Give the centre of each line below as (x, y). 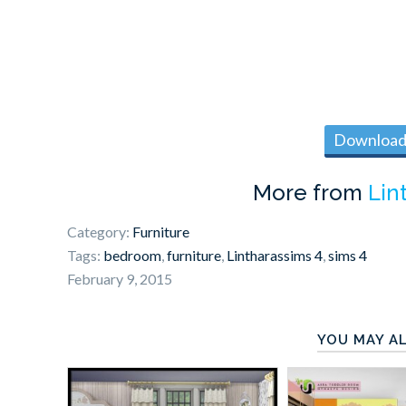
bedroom (132, 256)
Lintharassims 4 (275, 256)
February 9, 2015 (120, 279)
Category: (100, 232)
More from (310, 193)
